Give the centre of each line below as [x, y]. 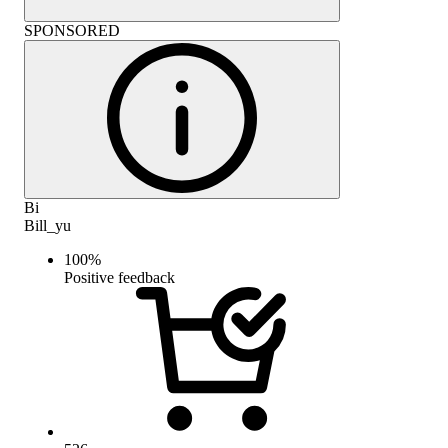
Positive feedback [119, 277]
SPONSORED [72, 30]
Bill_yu [47, 225]
